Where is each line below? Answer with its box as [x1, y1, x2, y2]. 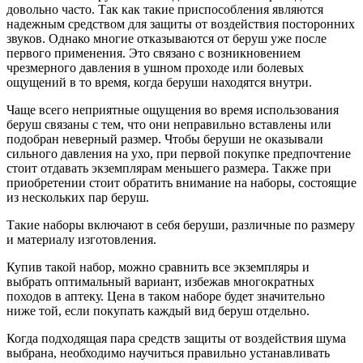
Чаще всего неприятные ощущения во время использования [6, 102, 339, 117]
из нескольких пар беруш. [6, 190, 149, 204]
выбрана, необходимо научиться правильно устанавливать [6, 345, 330, 360]
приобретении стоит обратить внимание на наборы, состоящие [6, 175, 357, 190]
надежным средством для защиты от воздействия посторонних [6, 16, 355, 31]
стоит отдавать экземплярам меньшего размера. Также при [6, 160, 331, 175]
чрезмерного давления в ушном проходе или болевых [6, 60, 304, 75]
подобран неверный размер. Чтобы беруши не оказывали [6, 131, 323, 146]
